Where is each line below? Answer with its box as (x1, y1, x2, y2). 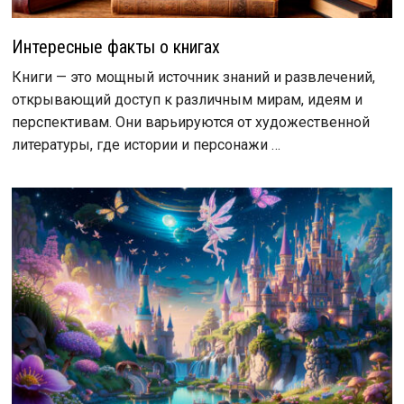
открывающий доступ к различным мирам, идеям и (11, 91, 363, 109)
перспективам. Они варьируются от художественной (11, 114, 370, 132)
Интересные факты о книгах (11, 36, 220, 59)
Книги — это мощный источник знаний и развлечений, (11, 69, 375, 87)
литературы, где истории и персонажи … (11, 136, 280, 154)
